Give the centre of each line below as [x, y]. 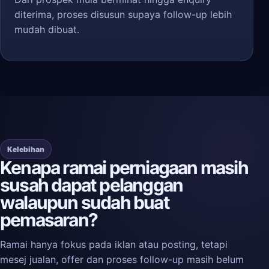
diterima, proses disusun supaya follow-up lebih [123, 14]
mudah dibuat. [47, 29]
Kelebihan [26, 149]
